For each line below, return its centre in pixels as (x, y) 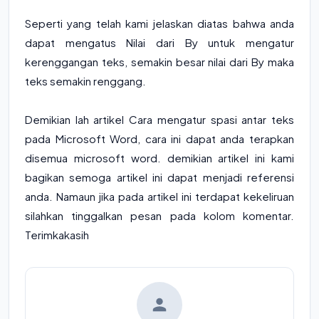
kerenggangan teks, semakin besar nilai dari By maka (159, 62)
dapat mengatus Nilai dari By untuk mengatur (159, 43)
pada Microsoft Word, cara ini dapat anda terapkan (159, 139)
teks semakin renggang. (85, 81)
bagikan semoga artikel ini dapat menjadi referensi (159, 177)
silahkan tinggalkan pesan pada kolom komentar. (159, 216)
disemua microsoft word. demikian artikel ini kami (159, 158)
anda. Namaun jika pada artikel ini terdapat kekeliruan (159, 197)
